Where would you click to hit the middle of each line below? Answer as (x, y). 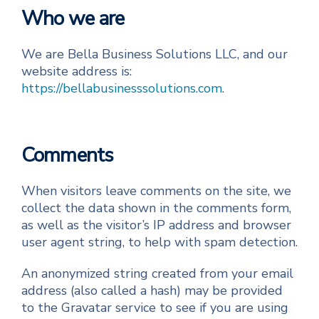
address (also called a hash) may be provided (152, 291)
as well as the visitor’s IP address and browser (156, 225)
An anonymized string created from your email (157, 273)
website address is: (77, 71)
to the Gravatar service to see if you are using (155, 308)
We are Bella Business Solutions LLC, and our (155, 54)
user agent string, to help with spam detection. (159, 242)
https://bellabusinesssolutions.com (122, 88)
